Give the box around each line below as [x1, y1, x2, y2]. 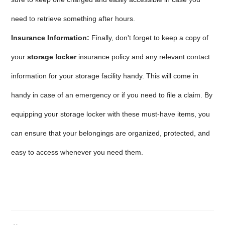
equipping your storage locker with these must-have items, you [11, 110, 210, 118]
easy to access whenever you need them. [11, 148, 144, 156]
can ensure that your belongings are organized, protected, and [11, 129, 210, 137]
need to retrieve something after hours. [11, 15, 138, 23]
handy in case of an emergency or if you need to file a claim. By [11, 91, 213, 99]
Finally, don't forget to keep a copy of [89, 34, 209, 42]
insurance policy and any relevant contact [76, 53, 210, 61]
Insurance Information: [11, 34, 90, 42]
